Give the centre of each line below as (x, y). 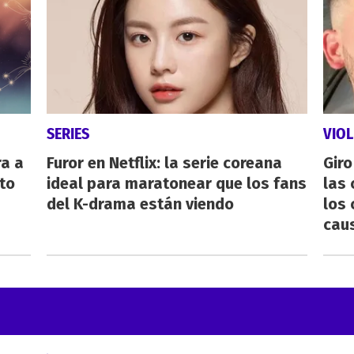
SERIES (68, 133)
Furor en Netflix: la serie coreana (164, 162)
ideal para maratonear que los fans (176, 183)
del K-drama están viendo (140, 203)
